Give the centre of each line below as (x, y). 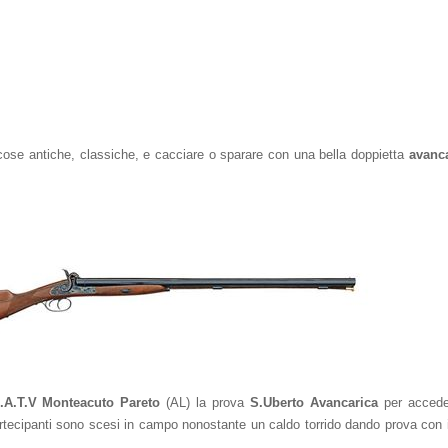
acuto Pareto (120, 402)
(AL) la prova (205, 402)
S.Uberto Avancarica (313, 402)
